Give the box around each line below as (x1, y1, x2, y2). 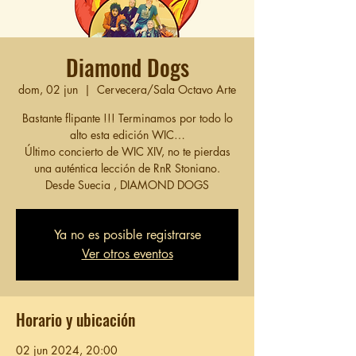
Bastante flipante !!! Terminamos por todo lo (21, 110, 233, 126)
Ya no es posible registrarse (53, 226, 201, 243)
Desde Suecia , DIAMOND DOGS (45, 177, 209, 192)
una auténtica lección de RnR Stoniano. (34, 161, 220, 176)
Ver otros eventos (81, 246, 173, 262)
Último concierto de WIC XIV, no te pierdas (24, 144, 230, 159)
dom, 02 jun (18, 82, 78, 97)
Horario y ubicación (16, 308, 135, 331)
